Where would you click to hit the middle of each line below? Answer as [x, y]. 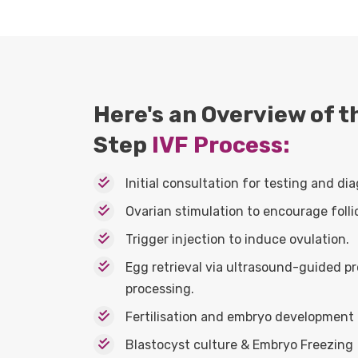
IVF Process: [221, 145]
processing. [160, 288]
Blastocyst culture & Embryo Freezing [239, 344]
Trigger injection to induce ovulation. [237, 239]
